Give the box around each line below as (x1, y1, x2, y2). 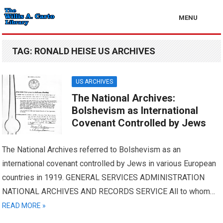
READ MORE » (2, 202, 46, 210)
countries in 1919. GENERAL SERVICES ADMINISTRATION (2, 173, 205, 182)
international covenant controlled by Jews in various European (2, 159, 217, 168)
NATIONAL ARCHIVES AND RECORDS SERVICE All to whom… (2, 187, 216, 196)
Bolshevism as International (72, 105, 199, 116)
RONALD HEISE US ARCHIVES (34, 46, 156, 56)
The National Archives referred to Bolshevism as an (2, 145, 181, 154)
